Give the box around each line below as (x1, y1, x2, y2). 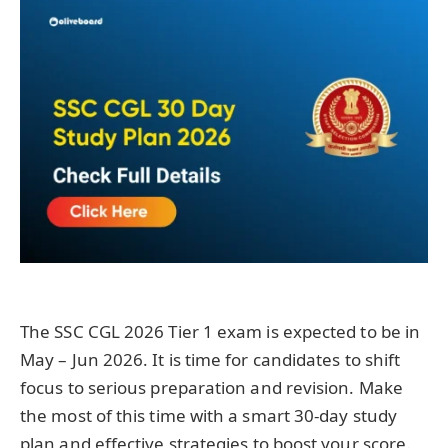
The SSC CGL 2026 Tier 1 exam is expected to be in (20, 320, 421, 344)
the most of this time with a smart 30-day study (20, 404, 397, 428)
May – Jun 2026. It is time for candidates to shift (20, 348, 401, 372)
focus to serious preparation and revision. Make (20, 376, 403, 400)
